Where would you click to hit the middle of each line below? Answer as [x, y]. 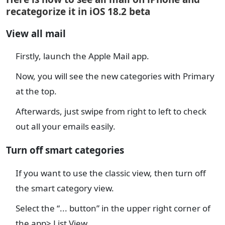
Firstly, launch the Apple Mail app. [82, 56]
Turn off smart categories [65, 150]
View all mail [36, 33]
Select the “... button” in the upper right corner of [113, 208]
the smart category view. [65, 188]
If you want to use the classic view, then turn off [111, 173]
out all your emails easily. [67, 127]
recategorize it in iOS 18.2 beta [78, 12]
